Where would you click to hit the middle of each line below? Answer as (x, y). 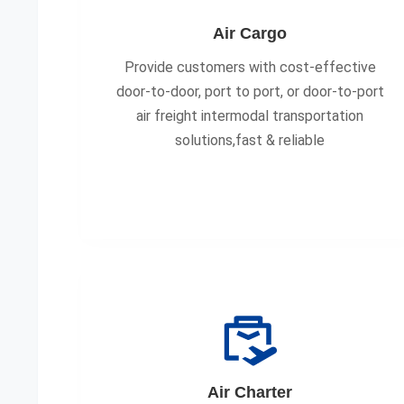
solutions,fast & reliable (250, 140)
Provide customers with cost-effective (250, 67)
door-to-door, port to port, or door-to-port (250, 92)
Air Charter (250, 392)
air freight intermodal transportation (250, 116)
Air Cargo (250, 33)
